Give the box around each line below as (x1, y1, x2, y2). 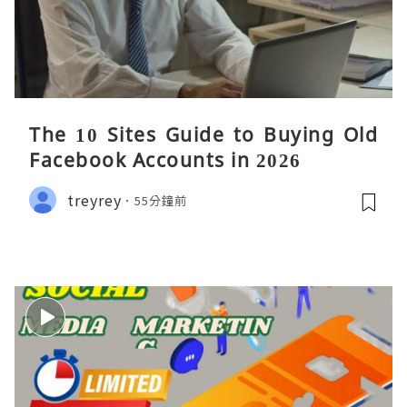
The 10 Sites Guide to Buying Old (29, 122, 378, 148)
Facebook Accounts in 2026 (29, 147, 302, 174)
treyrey (67, 188, 122, 211)
